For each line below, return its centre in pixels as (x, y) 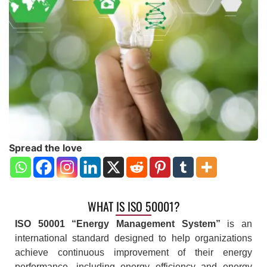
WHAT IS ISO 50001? (133, 206)
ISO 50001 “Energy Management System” (118, 224)
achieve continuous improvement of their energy (133, 253)
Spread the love (46, 148)
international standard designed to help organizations (133, 238)
